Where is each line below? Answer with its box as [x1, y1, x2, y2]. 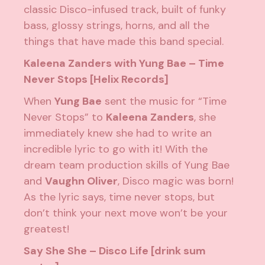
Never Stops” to [24, 110, 106, 125]
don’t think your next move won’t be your [24, 206, 228, 221]
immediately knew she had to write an [24, 126, 212, 141]
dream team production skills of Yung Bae [24, 158, 230, 173]
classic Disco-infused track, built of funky [24, 2, 227, 17]
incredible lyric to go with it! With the [24, 142, 208, 157]
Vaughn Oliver [45, 174, 118, 189]
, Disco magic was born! [118, 174, 234, 189]
